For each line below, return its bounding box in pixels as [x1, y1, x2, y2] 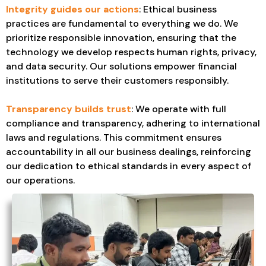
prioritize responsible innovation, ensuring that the [6, 31, 236, 44]
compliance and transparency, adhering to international [6, 116, 260, 129]
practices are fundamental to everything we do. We [6, 17, 238, 30]
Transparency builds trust [6, 102, 131, 115]
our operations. [6, 173, 75, 186]
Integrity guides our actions [6, 2, 139, 15]
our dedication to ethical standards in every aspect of [6, 159, 251, 172]
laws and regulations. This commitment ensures [6, 131, 221, 144]
